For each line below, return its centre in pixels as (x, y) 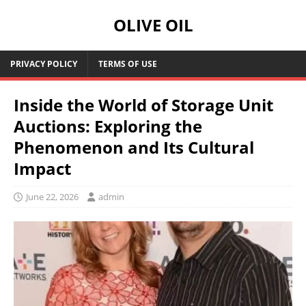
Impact (42, 168)
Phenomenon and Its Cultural (134, 147)
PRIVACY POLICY (44, 64)
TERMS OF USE (128, 64)
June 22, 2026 (52, 197)
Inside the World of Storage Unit (143, 105)
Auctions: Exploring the (108, 126)
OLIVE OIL (153, 25)
